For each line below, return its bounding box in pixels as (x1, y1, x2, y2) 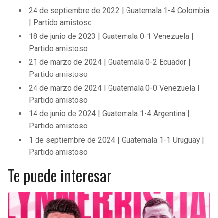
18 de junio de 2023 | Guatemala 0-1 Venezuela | (29, 31, 194, 41)
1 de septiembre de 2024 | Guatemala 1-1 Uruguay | (29, 135, 205, 145)
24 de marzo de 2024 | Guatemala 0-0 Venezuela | (29, 83, 200, 93)
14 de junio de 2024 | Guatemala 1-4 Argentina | (29, 109, 190, 119)
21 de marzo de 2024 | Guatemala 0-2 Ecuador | (29, 57, 191, 67)
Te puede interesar (8, 163, 112, 186)
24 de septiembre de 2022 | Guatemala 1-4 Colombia (29, 5, 210, 15)
